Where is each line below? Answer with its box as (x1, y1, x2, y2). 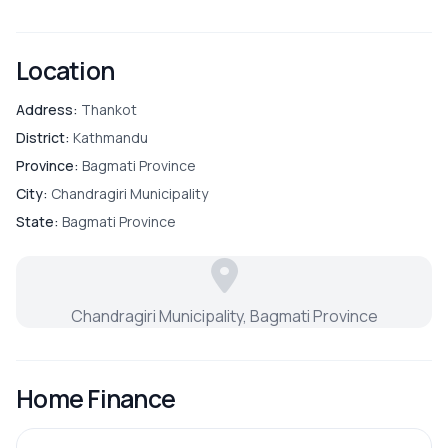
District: (16, 127, 70, 147)
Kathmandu (70, 127, 148, 147)
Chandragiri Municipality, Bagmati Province (70, 304, 378, 327)
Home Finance (16, 381, 176, 415)
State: (16, 211, 59, 231)
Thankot (78, 99, 137, 119)
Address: (16, 99, 78, 119)
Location (16, 53, 115, 87)
